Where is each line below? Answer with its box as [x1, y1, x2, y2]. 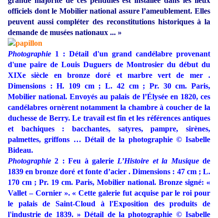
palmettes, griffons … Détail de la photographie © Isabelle [8, 135, 210, 144]
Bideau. [8, 146, 33, 155]
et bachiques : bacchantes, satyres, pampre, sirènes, [8, 125, 210, 133]
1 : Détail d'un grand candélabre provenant [51, 50, 210, 58]
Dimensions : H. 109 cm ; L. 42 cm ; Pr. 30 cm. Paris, [8, 82, 210, 91]
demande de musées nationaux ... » [8, 28, 122, 37]
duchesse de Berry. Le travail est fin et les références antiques [8, 114, 210, 123]
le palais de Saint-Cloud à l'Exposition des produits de [8, 200, 210, 208]
